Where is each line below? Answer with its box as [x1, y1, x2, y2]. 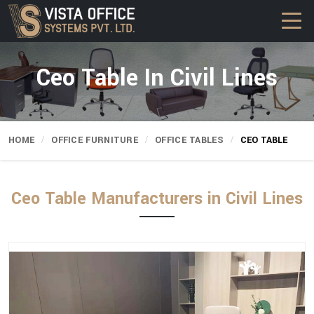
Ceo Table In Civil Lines [36, 62, 278, 95]
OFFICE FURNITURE [51, 134, 139, 146]
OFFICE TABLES [155, 134, 224, 146]
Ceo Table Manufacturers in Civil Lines [11, 187, 303, 210]
